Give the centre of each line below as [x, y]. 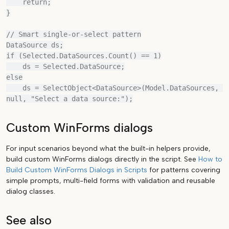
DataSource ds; [35, 45]
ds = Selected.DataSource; [14, 66]
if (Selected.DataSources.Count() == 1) [84, 56]
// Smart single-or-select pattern [74, 34]
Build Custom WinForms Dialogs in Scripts [77, 170]
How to [210, 159]
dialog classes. [31, 191]
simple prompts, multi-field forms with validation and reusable [111, 181]
